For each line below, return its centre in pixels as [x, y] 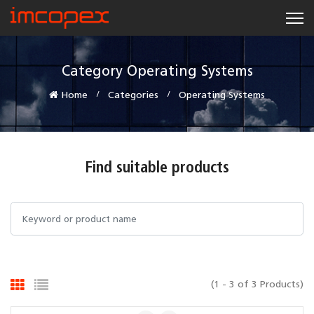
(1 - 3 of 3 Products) [257, 285]
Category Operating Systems [157, 73]
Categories [133, 96]
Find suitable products [157, 169]
